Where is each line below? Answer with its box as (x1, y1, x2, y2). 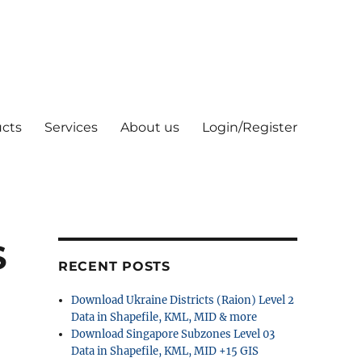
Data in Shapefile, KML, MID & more (71, 310, 258, 324)
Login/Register (201, 120, 297, 135)
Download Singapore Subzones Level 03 (71, 327, 276, 341)
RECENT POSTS (57, 259, 170, 274)
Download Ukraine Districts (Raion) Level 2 (71, 293, 295, 307)
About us (120, 120, 179, 135)
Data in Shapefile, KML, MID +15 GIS (71, 344, 259, 358)
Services (44, 120, 98, 135)
